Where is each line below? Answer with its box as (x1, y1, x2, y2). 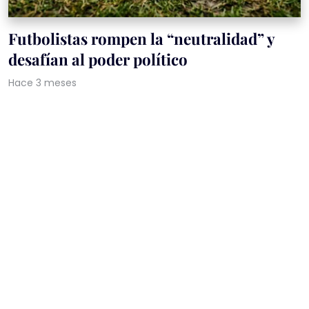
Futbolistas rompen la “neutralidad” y (8, 28, 275, 50)
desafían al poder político (8, 49, 188, 70)
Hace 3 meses (8, 76, 77, 90)
